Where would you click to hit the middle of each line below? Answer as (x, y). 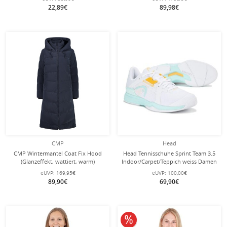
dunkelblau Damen (58, 169)
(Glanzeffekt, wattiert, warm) (58, 161)
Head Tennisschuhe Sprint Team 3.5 (169, 153)
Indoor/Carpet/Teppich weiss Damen (169, 161)
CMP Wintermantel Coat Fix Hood (58, 153)
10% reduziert (152, 219)
